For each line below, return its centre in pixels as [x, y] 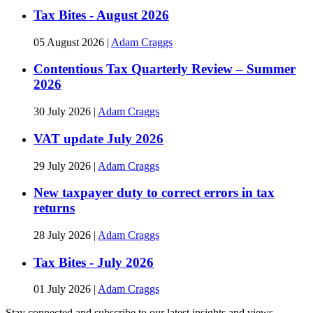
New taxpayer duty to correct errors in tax [154, 193]
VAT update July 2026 [99, 138]
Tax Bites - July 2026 [94, 262]
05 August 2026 [70, 42]
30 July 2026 [64, 112]
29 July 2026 [64, 166]
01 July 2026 [64, 289]
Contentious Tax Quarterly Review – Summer [165, 69]
